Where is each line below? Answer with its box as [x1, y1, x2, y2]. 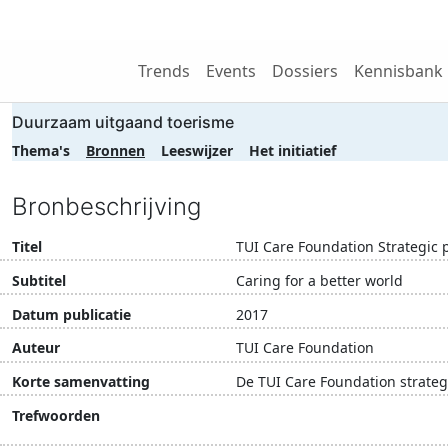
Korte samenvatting [12, 372, 150, 392]
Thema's [12, 141, 70, 160]
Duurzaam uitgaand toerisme [12, 112, 234, 132]
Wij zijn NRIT [114, 9, 207, 31]
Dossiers [272, 60, 338, 82]
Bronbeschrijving [12, 192, 201, 221]
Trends [138, 60, 190, 82]
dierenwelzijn [243, 408, 335, 428]
